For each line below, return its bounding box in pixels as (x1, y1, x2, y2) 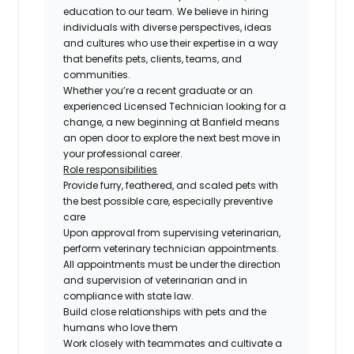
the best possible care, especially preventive (63, 194, 273, 208)
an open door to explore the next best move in (63, 130, 281, 145)
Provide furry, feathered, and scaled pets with (63, 178, 279, 192)
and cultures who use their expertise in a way (63, 36, 279, 50)
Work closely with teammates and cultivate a (63, 336, 283, 350)
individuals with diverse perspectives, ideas (63, 20, 273, 34)
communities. (63, 67, 131, 81)
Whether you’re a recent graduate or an (63, 83, 254, 97)
